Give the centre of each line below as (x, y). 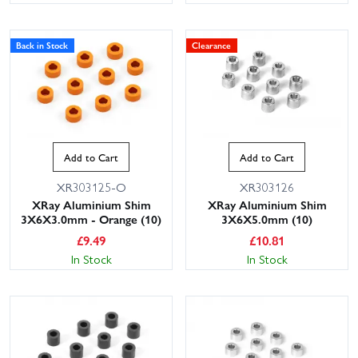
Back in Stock (42, 45)
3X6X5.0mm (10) (267, 219)
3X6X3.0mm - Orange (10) (91, 219)
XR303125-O (91, 187)
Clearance (212, 45)
